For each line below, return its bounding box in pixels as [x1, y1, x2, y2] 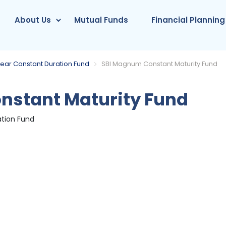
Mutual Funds [74, 15, 129, 25]
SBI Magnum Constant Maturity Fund [101, 59, 218, 69]
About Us [15, 15, 51, 25]
